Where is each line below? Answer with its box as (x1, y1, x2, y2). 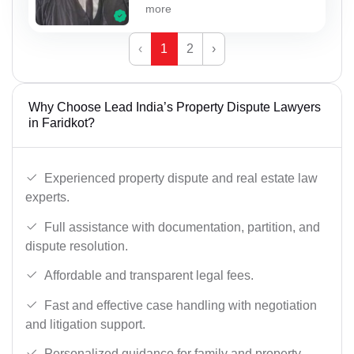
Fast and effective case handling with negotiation (44, 298, 317, 312)
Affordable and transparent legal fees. (44, 269, 254, 283)
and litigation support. (25, 317, 145, 331)
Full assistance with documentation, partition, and (44, 220, 320, 234)
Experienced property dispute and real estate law (44, 171, 318, 185)
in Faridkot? (28, 116, 95, 130)
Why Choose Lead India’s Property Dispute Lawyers (28, 100, 321, 115)
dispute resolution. (25, 239, 128, 253)
